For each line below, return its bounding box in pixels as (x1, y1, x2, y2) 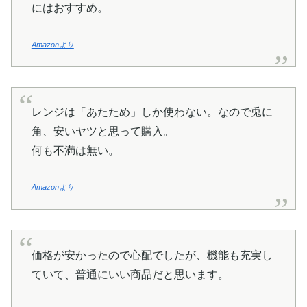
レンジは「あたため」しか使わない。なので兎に (31, 106, 273, 119)
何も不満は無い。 (31, 145, 119, 157)
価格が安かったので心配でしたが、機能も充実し (31, 249, 273, 261)
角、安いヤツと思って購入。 (31, 125, 174, 138)
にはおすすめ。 (31, 1, 108, 14)
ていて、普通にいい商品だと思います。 (31, 268, 229, 280)
